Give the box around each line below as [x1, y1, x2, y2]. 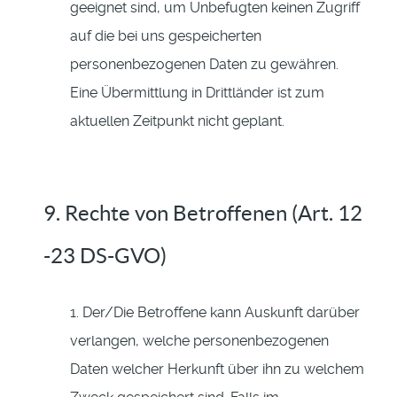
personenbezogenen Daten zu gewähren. [70, 56, 339, 74]
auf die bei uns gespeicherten [70, 27, 261, 45]
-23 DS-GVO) [43, 244, 167, 269]
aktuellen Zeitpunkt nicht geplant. [70, 113, 284, 130]
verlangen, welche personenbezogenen [70, 332, 329, 350]
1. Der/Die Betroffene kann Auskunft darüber [70, 304, 360, 322]
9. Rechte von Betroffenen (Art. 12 [43, 201, 362, 226]
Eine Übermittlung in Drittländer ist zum [70, 84, 324, 102]
